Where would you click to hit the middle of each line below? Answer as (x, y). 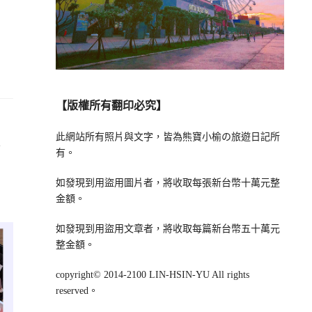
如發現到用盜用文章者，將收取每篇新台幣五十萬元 (167, 229)
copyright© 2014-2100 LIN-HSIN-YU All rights (152, 275)
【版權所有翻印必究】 (111, 106)
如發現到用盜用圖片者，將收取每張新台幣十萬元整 (167, 183)
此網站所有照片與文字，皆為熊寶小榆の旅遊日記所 (167, 137)
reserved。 (77, 291)
